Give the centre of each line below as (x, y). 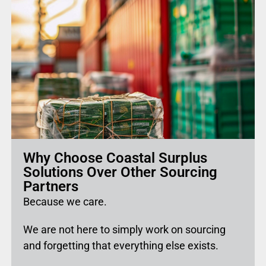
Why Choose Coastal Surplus (115, 158)
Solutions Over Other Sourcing (120, 172)
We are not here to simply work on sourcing (124, 230)
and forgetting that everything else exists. (121, 246)
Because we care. (65, 202)
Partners (50, 187)
